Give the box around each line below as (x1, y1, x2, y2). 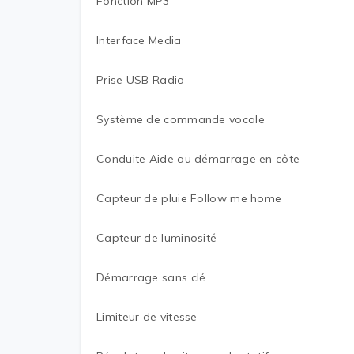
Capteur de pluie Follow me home (96, 191, 282, 205)
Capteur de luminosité (96, 231, 217, 245)
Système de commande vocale (96, 112, 265, 126)
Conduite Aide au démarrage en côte (96, 152, 300, 166)
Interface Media (96, 33, 182, 47)
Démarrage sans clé (96, 270, 206, 284)
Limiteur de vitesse (96, 310, 198, 324)
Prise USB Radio (96, 73, 185, 87)
